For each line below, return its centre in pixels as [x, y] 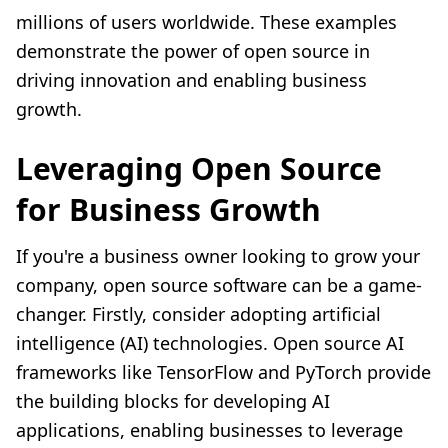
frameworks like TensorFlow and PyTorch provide [223, 372]
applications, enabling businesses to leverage [209, 430]
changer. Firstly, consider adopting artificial [198, 314]
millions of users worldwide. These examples [206, 22]
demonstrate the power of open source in [193, 51]
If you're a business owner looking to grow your [218, 256]
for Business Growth [168, 210]
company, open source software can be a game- [219, 285]
